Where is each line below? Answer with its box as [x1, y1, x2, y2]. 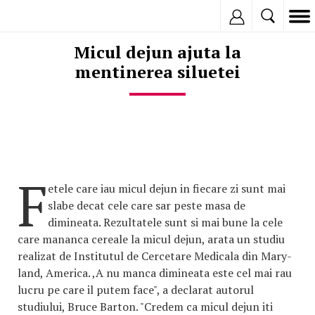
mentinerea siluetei [75, 60, 240, 83]
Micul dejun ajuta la [74, 41, 241, 63]
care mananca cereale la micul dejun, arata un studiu [18, 231, 285, 247]
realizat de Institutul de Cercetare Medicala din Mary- [18, 248, 292, 264]
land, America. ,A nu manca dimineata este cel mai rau [18, 265, 292, 281]
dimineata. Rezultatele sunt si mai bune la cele [48, 214, 283, 230]
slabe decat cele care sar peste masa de [48, 198, 245, 213]
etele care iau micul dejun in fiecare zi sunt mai [48, 181, 285, 196]
